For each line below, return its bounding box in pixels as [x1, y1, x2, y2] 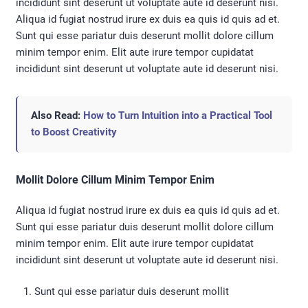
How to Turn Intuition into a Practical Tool [83, 109, 272, 122]
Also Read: [31, 109, 83, 122]
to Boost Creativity [31, 125, 117, 138]
